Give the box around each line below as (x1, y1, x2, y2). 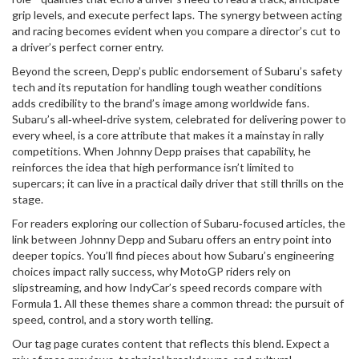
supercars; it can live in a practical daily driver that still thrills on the (12, 176, 344, 190)
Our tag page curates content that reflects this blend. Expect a (12, 337, 329, 350)
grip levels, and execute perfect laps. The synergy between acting (12, 8, 342, 22)
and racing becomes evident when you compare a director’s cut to (12, 24, 341, 38)
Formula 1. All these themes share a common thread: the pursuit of (12, 296, 344, 310)
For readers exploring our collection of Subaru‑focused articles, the (12, 216, 345, 230)
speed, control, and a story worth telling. (12, 313, 213, 326)
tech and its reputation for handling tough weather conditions (12, 80, 322, 94)
